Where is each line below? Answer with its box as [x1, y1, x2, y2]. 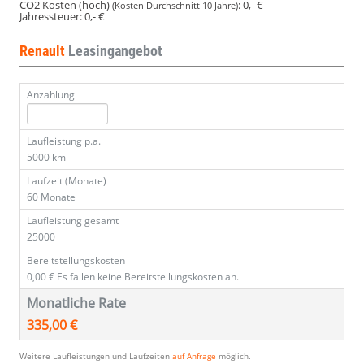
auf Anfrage [172, 350, 216, 362]
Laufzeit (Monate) [27, 174, 106, 188]
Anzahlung [27, 88, 75, 102]
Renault [19, 42, 68, 60]
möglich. [216, 350, 251, 362]
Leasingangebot [68, 42, 162, 60]
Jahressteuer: [19, 9, 82, 24]
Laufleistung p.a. [27, 134, 101, 149]
